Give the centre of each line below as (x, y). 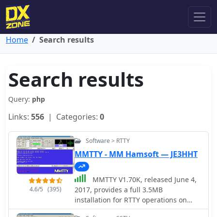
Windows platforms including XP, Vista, (138, 210)
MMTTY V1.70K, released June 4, (144, 180)
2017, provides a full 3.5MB (119, 190)
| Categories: (72, 117)
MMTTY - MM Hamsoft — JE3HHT (136, 154)
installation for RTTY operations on (131, 200)
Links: (20, 117)
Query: (20, 99)
